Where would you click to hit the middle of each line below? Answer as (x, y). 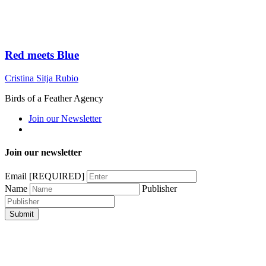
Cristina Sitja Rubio (42, 78)
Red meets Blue (42, 55)
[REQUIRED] (57, 176)
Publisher (159, 189)
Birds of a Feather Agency (54, 98)
